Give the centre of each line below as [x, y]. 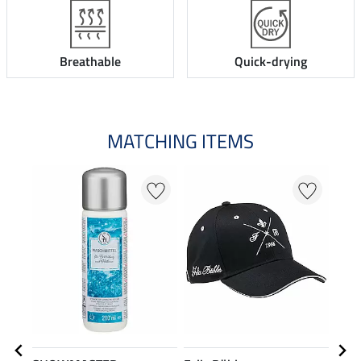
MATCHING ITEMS [180, 141]
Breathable [90, 62]
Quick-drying [271, 62]
